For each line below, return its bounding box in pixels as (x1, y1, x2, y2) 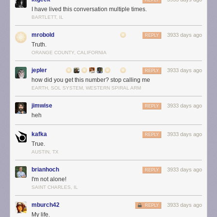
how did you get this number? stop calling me (31, 77, 150, 83)
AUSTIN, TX (31, 149, 59, 155)
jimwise (31, 102, 52, 109)
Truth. (31, 41, 46, 48)
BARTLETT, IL (31, 15, 63, 20)
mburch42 (31, 201, 60, 208)
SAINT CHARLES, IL (31, 185, 78, 190)
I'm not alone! (31, 176, 66, 183)
